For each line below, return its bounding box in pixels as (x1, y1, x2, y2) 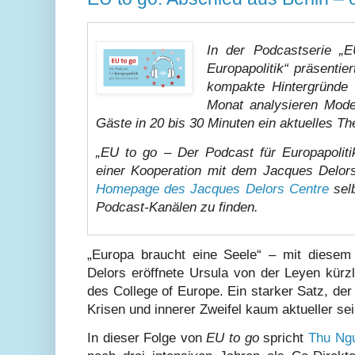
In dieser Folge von (87, 330, 207, 346)
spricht (258, 330, 308, 346)
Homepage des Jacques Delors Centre (96, 181, 329, 197)
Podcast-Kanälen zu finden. (96, 199, 258, 215)
